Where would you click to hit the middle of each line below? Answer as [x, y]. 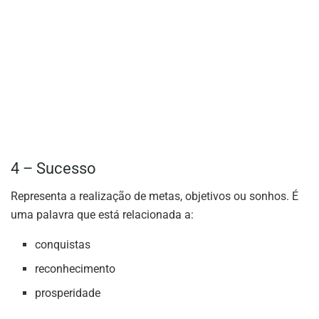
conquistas [63, 244]
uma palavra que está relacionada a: [102, 214]
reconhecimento [75, 268]
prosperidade [68, 293]
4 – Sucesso [53, 169]
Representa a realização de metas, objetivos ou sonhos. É [155, 196]
